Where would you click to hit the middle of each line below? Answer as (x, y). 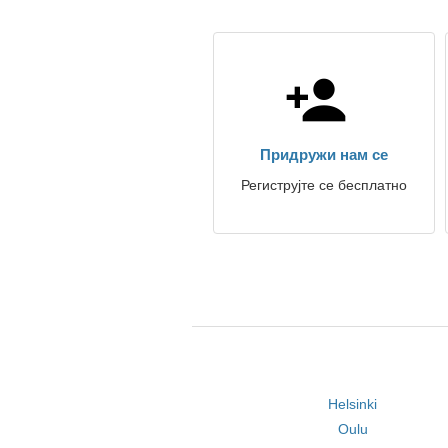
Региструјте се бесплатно (324, 185)
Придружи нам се (324, 154)
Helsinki (353, 404)
